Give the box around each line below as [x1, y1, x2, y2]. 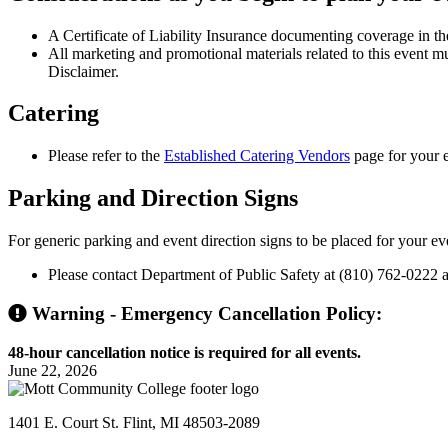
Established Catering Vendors [164, 147, 350, 165]
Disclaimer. [48, 62, 119, 80]
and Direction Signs [91, 185, 298, 212]
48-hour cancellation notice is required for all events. [8, 343, 361, 361]
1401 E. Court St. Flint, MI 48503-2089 [8, 413, 260, 431]
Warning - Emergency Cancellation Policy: [27, 302, 382, 324]
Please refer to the [48, 147, 164, 165]
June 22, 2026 [8, 361, 97, 379]
